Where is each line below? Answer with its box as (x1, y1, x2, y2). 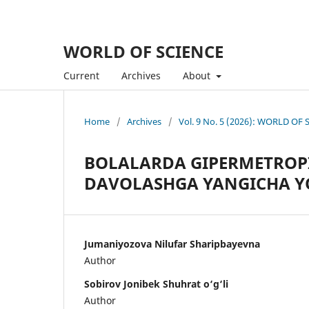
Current (63, 68, 99, 82)
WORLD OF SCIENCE (63, 40, 223, 63)
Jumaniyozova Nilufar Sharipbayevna (84, 237, 260, 250)
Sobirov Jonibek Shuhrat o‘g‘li (84, 277, 228, 290)
